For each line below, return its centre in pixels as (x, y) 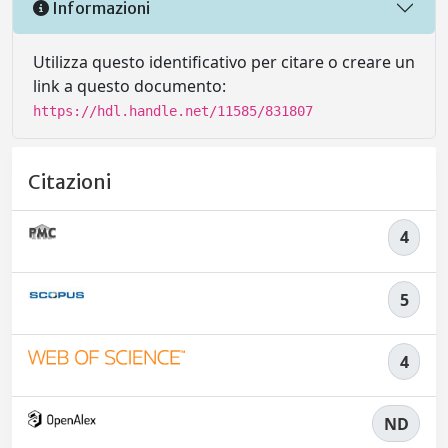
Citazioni (69, 181)
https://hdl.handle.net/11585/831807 (173, 111)
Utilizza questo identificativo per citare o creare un (224, 62)
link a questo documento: (129, 86)
